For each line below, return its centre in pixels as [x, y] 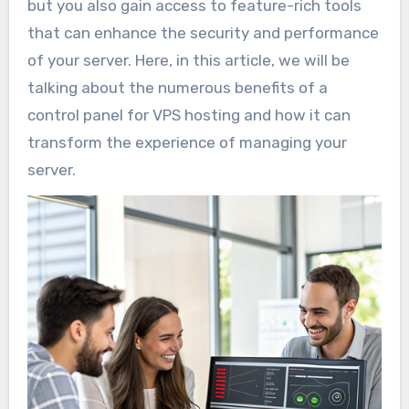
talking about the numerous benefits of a [177, 88]
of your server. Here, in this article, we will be [188, 61]
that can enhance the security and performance [203, 33]
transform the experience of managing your [187, 143]
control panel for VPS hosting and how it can [189, 115]
